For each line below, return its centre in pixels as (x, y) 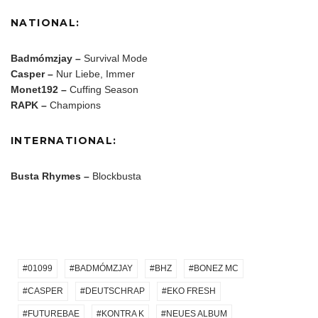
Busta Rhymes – (50, 176)
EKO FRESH (191, 291)
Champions (74, 105)
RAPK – (29, 105)
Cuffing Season (103, 89)
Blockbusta (115, 176)
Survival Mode (114, 58)
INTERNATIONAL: (64, 140)
